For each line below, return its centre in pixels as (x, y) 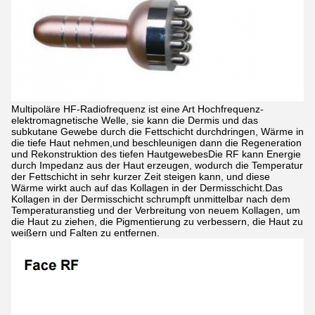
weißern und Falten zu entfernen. (85, 233)
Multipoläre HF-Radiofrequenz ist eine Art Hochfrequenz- (137, 109)
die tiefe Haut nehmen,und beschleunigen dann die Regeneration (156, 143)
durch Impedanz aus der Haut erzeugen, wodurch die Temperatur (157, 166)
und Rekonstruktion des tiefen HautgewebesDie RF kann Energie (156, 154)
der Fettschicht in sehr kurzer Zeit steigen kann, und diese (141, 177)
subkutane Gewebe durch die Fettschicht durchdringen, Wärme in (157, 132)
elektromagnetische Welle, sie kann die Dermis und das (135, 121)
